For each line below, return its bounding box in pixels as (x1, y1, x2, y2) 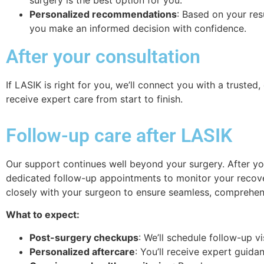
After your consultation (6, 45, 200, 68)
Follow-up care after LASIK (6, 124, 232, 147)
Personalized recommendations (29, 8, 177, 20)
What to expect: (6, 209, 80, 221)
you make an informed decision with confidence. (29, 22, 246, 34)
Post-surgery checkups (29, 231, 138, 243)
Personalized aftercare (29, 245, 135, 258)
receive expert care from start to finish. (6, 93, 183, 105)
